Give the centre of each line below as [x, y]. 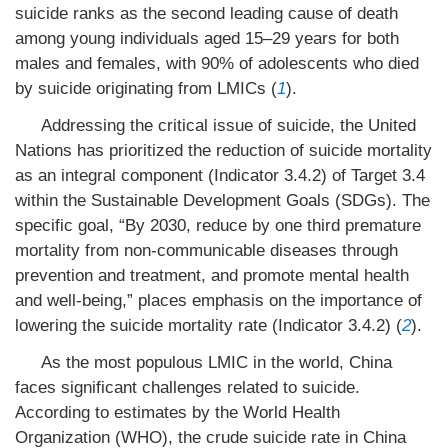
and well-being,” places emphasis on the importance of [218, 300]
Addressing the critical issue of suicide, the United [228, 125]
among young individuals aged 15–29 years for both [207, 38]
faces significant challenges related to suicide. [187, 387]
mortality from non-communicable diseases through [206, 250]
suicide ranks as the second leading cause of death [206, 13]
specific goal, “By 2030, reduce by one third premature [218, 225]
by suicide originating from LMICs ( [146, 88]
